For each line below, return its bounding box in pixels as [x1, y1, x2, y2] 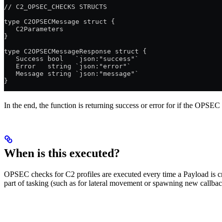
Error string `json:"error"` [4, 62, 131, 70]
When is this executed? [4, 146, 120, 160]
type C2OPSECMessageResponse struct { [4, 47, 147, 55]
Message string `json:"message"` [4, 69, 139, 77]
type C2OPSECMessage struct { [4, 17, 115, 25]
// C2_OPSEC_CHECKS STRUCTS [4, 2, 107, 10]
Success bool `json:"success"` [4, 55, 139, 62]
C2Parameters [4, 25, 63, 33]
